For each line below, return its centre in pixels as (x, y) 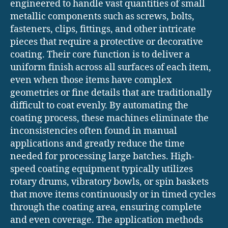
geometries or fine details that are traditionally (111, 93)
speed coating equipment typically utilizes (102, 169)
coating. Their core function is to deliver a (100, 54)
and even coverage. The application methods (107, 220)
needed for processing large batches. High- (102, 156)
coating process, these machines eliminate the (109, 118)
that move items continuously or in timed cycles (113, 194)
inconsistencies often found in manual (94, 131)
